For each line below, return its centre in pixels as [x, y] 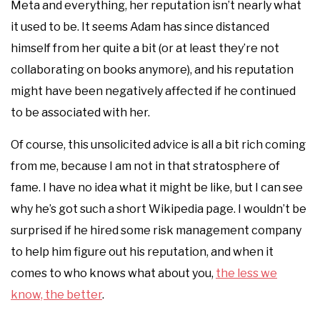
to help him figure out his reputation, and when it [142, 251]
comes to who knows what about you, [113, 273]
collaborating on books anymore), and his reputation [152, 69]
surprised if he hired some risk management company [156, 230]
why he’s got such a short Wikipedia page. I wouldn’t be [159, 209]
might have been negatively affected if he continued [153, 91]
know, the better [56, 294]
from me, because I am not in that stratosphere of [145, 166]
